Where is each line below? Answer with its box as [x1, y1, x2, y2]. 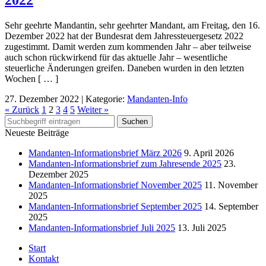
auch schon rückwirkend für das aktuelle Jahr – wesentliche [5, 52, 227, 63]
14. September [204, 201, 258, 212]
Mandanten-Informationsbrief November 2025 [28, 180, 202, 191]
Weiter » [77, 104, 109, 115]
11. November [204, 180, 258, 191]
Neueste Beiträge [5, 128, 69, 138]
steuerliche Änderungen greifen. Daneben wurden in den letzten [5, 63, 244, 74]
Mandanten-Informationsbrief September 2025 [28, 201, 202, 212]
